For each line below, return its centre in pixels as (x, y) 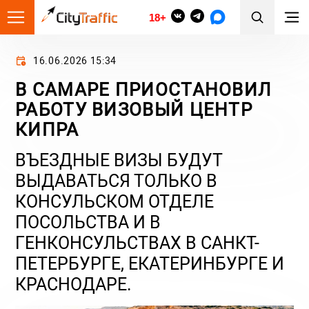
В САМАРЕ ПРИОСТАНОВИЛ (143, 90)
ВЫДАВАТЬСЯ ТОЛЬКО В (116, 181)
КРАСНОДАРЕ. (73, 285)
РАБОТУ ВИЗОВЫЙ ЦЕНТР (134, 110)
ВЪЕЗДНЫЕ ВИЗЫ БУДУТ (119, 160)
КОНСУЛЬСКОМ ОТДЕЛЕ (114, 202)
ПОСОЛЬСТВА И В (88, 222)
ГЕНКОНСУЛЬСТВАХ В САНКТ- (137, 243)
